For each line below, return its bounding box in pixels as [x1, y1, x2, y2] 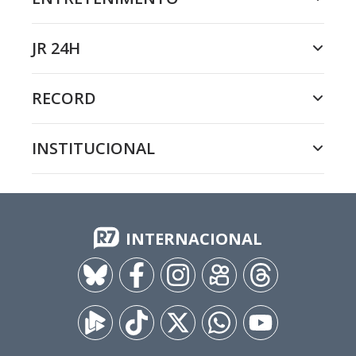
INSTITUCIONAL [32, 137, 155, 159]
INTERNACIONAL [126, 228, 262, 250]
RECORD [32, 87, 96, 109]
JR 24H [32, 37, 80, 59]
